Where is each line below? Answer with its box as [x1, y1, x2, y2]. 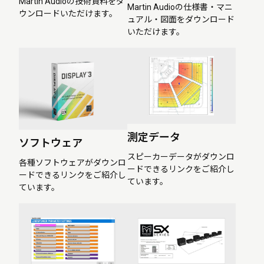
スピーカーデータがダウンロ [127, 151, 235, 161]
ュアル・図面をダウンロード [127, 15, 235, 25]
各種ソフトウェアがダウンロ [19, 157, 126, 167]
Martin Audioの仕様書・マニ [127, 2, 233, 12]
